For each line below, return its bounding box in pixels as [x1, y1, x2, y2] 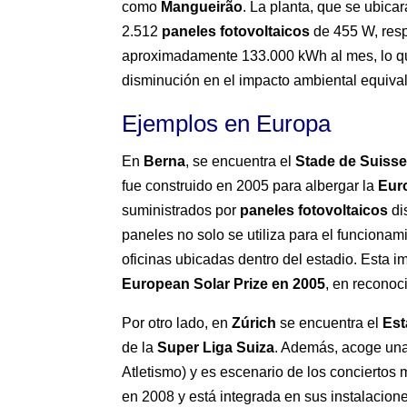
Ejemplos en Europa [122, 110, 332, 138]
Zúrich [232, 315, 277, 332]
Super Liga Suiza [157, 340, 275, 356]
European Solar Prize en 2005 [122, 276, 326, 293]
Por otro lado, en [122, 315, 233, 332]
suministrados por [122, 203, 241, 219]
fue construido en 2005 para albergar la [122, 178, 379, 194]
